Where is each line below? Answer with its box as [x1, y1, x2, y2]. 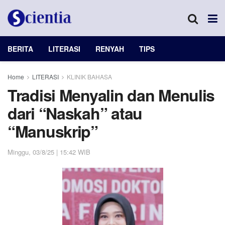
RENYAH [95, 44, 124, 54]
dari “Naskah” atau [8, 101, 142, 125]
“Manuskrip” [8, 120, 98, 143]
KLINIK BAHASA [67, 72, 112, 81]
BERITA [8, 44, 33, 54]
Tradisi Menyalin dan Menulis [8, 83, 215, 106]
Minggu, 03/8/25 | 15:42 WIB [8, 147, 90, 157]
